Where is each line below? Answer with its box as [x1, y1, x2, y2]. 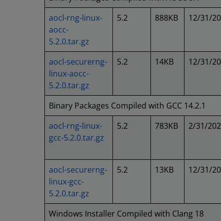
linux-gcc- [49, 176, 84, 187]
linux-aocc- [49, 68, 89, 79]
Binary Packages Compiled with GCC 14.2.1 [49, 100, 206, 111]
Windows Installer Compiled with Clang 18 [49, 208, 204, 219]
